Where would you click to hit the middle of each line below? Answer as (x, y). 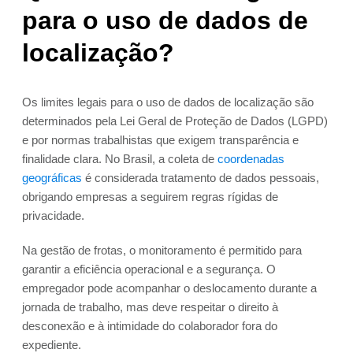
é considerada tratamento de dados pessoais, (201, 178)
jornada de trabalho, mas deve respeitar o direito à (150, 307)
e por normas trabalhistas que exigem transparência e (160, 140)
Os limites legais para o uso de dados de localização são (168, 102)
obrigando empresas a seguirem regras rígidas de (150, 197)
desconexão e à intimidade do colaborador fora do (150, 326)
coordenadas (251, 159)
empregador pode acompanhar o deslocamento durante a (169, 288)
